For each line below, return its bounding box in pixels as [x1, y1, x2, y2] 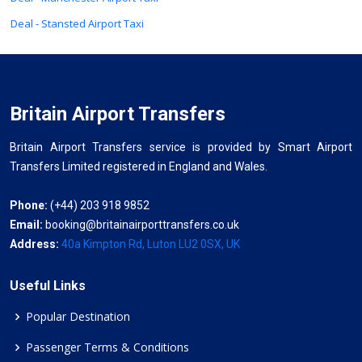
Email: [10, 218, 45, 231]
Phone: [10, 199, 48, 212]
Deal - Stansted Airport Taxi [11, 16, 144, 31]
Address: [10, 238, 61, 250]
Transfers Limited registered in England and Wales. [10, 160, 267, 173]
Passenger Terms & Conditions [26, 339, 189, 355]
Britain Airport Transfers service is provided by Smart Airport [10, 141, 352, 154]
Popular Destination [26, 309, 130, 324]
